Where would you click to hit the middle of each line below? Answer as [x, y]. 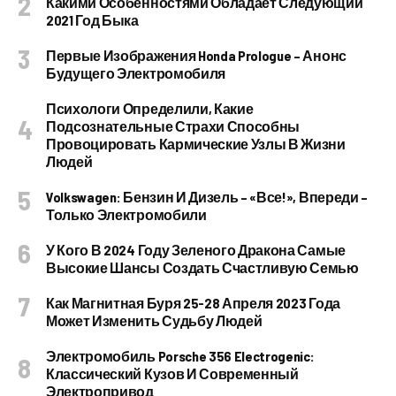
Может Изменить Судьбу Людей [154, 321]
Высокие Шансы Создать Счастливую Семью [202, 268]
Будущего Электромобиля [136, 73]
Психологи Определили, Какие [150, 109]
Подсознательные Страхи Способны [173, 126]
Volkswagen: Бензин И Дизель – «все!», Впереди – [207, 197]
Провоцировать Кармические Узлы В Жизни [196, 144]
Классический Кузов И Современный [172, 374]
